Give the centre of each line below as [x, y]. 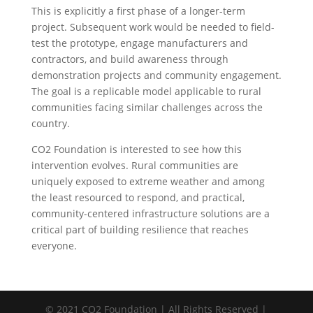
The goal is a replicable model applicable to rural [146, 92]
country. [50, 124]
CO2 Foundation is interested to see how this [136, 150]
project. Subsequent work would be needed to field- [153, 27]
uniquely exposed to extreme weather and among [148, 182]
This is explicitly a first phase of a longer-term [138, 11]
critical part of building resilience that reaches [140, 230]
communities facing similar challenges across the [147, 108]
